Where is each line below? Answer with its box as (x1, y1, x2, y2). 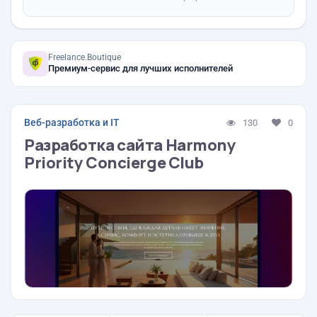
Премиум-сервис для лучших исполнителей (48, 63, 233, 74)
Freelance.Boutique (48, 52, 121, 62)
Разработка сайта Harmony (24, 134, 236, 156)
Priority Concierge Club (24, 152, 204, 173)
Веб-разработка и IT (24, 117, 120, 128)
